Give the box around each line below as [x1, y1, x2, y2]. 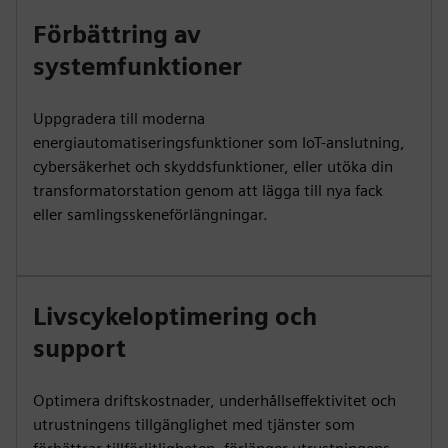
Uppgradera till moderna [33, 109, 205, 128]
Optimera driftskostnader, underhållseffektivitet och [33, 391, 396, 410]
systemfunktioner [33, 52, 242, 81]
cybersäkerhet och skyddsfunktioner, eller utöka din [33, 157, 393, 176]
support [33, 334, 126, 363]
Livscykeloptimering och [33, 302, 317, 331]
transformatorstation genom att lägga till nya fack [33, 181, 383, 200]
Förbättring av [33, 20, 201, 49]
